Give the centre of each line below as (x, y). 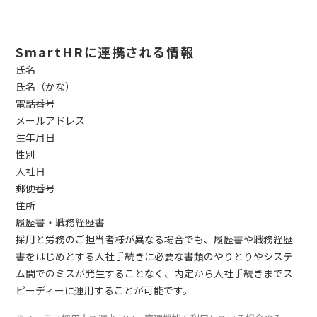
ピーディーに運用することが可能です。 (104, 290)
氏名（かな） (46, 87)
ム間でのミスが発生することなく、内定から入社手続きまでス (155, 273)
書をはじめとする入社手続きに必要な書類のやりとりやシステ (155, 257)
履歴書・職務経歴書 (60, 223)
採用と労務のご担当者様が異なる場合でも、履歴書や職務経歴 (155, 240)
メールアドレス (51, 121)
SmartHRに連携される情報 (105, 52)
